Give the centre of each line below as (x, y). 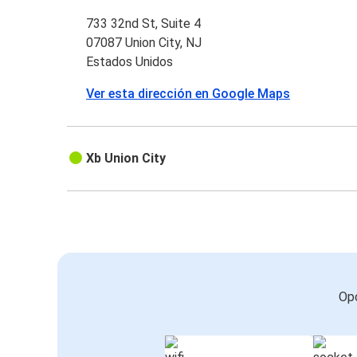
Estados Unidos (130, 62)
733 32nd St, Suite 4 (144, 24)
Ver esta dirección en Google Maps (188, 94)
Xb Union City (126, 159)
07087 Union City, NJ (144, 43)
